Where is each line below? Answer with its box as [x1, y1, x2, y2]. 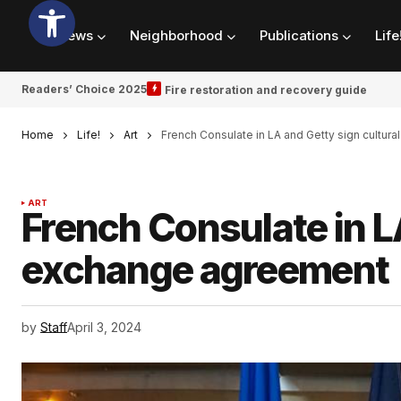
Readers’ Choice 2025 [21, 82, 147, 96]
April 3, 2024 [67, 320, 141, 336]
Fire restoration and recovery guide [165, 82, 367, 97]
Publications [260, 27, 338, 45]
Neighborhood [130, 27, 223, 45]
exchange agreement [21, 247, 389, 294]
